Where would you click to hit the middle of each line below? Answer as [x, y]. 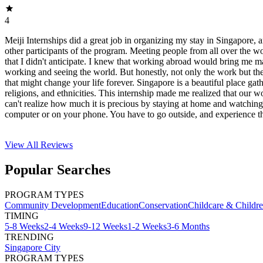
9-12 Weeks [105, 226]
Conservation [163, 205]
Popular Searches [58, 169]
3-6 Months [188, 226]
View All [23, 144]
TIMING [22, 215]
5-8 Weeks [24, 226]
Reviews [57, 144]
